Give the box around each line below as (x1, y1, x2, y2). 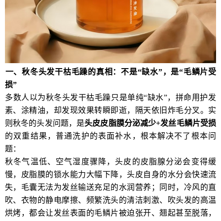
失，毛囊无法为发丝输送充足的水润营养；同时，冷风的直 (5, 183, 216, 191)
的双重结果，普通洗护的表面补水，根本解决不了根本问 (5, 131, 216, 140)
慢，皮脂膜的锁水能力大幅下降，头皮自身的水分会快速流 (5, 170, 216, 179)
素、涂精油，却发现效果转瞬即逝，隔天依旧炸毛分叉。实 (5, 106, 216, 114)
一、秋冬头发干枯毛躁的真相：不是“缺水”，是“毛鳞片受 (5, 67, 216, 76)
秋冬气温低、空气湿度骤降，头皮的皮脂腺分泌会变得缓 (5, 157, 216, 166)
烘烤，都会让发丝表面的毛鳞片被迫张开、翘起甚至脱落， (5, 208, 216, 217)
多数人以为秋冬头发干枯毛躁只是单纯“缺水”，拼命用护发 (5, 93, 216, 102)
